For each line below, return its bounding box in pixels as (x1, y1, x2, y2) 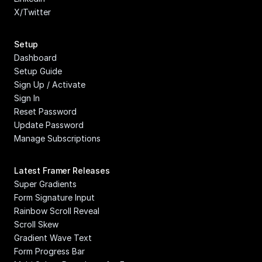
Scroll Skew (14, 219, 58, 229)
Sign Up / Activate (14, 80, 85, 89)
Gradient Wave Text (14, 233, 92, 243)
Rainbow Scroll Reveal (14, 206, 99, 216)
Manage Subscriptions (14, 133, 101, 143)
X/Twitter (14, 7, 51, 17)
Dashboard (14, 53, 57, 63)
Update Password (14, 120, 84, 130)
